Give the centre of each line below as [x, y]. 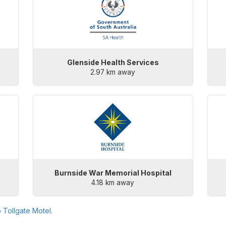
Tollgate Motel [27, 211]
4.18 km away [113, 183]
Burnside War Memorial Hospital [113, 173]
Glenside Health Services [113, 63]
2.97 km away [113, 72]
